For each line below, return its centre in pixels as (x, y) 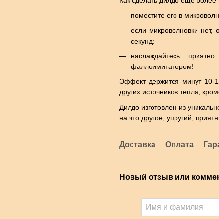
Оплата (179, 144)
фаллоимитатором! (162, 66)
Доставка (137, 144)
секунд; (143, 41)
